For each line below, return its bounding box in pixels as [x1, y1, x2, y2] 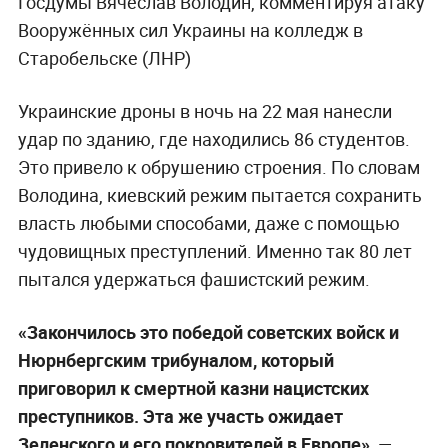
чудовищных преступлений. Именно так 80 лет [17, 239, 412, 264]
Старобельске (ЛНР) [17, 46, 191, 71]
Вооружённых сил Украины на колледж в [17, 18, 363, 43]
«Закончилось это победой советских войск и [17, 320, 399, 345]
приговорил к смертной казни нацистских [17, 376, 369, 401]
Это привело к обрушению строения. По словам [17, 155, 420, 180]
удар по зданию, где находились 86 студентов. [17, 127, 410, 152]
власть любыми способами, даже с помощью [17, 211, 400, 236]
